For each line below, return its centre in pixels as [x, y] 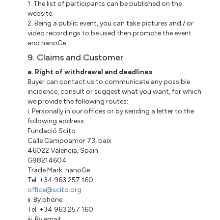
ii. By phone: [46, 199]
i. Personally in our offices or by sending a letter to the [111, 111]
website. [41, 13]
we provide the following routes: [78, 101]
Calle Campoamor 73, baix [70, 140]
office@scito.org [55, 190]
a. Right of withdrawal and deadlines [90, 72]
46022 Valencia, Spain [63, 150]
